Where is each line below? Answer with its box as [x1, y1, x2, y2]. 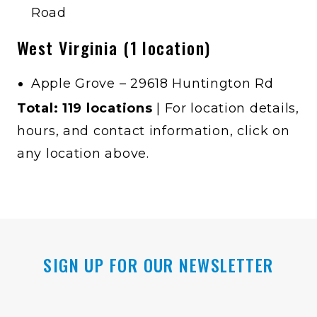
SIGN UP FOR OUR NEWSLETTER [43, 252, 274, 277]
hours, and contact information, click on [17, 123, 290, 139]
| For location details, [152, 100, 299, 117]
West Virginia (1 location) [17, 35, 211, 60]
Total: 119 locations [17, 100, 153, 117]
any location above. [17, 146, 149, 162]
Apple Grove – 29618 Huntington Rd [31, 75, 274, 91]
